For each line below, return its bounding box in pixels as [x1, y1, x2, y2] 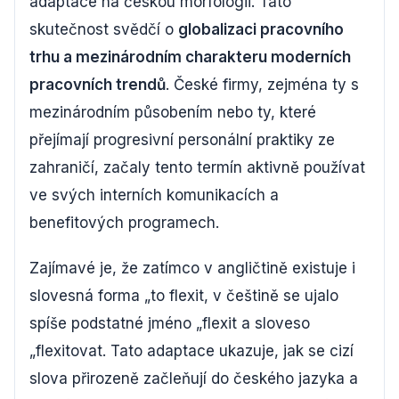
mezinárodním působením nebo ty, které [29, 102, 316, 121]
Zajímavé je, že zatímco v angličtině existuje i [29, 258, 355, 277]
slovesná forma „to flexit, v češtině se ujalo [29, 286, 338, 305]
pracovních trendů [29, 75, 166, 94]
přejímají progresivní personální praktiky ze [29, 130, 335, 149]
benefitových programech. [29, 213, 219, 232]
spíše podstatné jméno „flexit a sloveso [29, 313, 310, 332]
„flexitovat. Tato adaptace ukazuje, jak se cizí [29, 341, 354, 360]
